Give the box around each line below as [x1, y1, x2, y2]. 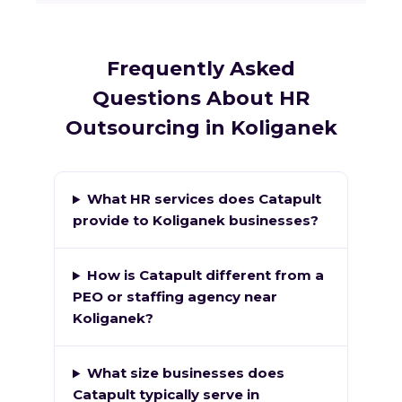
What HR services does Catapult [86, 190, 321, 208]
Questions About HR [92, 86, 310, 111]
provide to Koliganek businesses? [73, 212, 319, 230]
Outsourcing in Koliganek [65, 116, 337, 141]
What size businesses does [86, 364, 284, 382]
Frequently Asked [107, 57, 295, 82]
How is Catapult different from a [86, 267, 324, 284]
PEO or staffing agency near [73, 288, 277, 306]
